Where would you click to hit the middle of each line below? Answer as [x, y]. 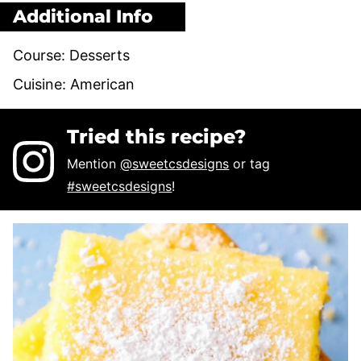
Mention [94, 163]
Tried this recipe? [157, 136]
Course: [41, 55]
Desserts [100, 55]
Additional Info [83, 16]
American [102, 84]
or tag [250, 163]
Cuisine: [41, 84]
